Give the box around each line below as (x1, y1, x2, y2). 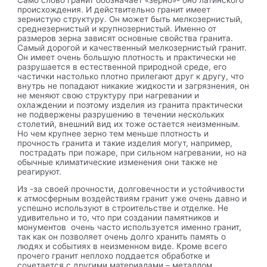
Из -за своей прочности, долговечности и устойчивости (17, 184, 245, 194)
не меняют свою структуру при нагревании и (17, 90, 200, 100)
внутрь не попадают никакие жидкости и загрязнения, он (17, 80, 250, 91)
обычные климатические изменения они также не (17, 157, 218, 167)
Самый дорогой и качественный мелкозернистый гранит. (17, 42, 247, 52)
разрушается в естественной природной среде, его (17, 61, 227, 72)
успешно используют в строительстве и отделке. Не (17, 203, 229, 213)
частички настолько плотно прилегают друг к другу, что (17, 71, 244, 81)
